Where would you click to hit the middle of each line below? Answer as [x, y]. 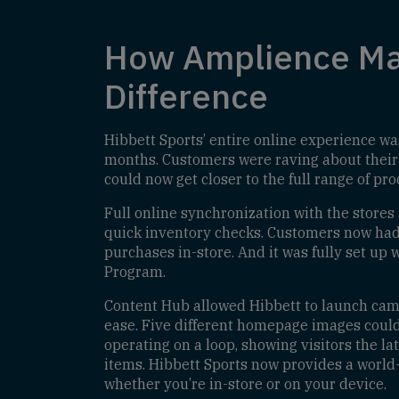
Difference [186, 96]
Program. [135, 272]
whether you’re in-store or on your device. [245, 384]
